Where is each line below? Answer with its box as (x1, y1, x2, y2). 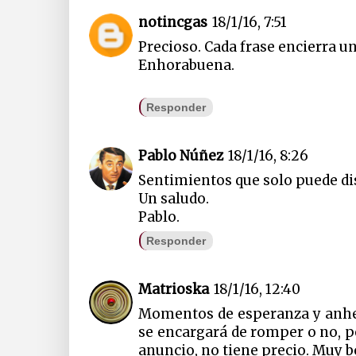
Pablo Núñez (138, 147, 224, 165)
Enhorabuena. (138, 56, 235, 74)
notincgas (138, 13, 208, 31)
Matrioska (138, 281, 210, 299)
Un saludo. (138, 190, 210, 208)
